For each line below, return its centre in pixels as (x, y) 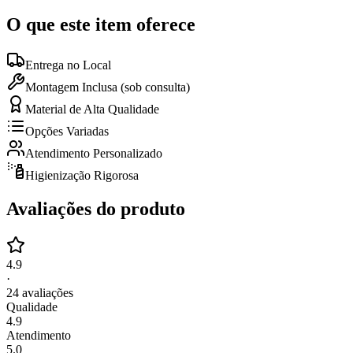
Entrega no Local (68, 65)
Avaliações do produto (96, 209)
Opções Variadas (67, 132)
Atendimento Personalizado (94, 154)
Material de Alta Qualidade (92, 110)
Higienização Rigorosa (82, 176)
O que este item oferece (101, 24)
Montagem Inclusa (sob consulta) (108, 87)
